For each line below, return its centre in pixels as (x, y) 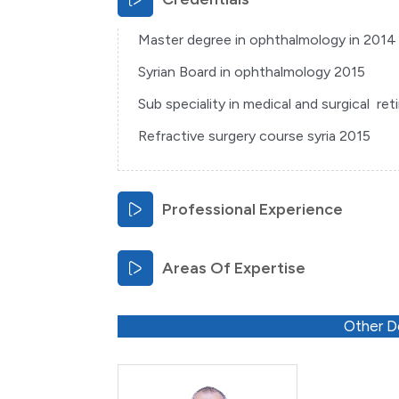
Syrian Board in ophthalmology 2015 (252, 72)
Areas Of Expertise (234, 268)
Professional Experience (252, 209)
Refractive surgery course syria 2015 (254, 136)
